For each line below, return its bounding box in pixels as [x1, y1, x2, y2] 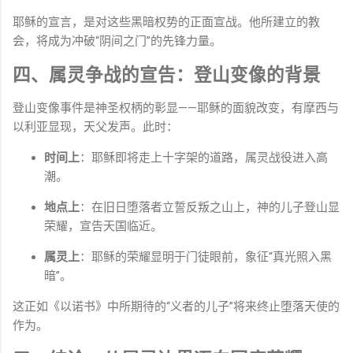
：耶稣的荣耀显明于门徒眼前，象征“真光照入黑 [80, 250, 332, 265]
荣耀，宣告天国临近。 [44, 219, 162, 234]
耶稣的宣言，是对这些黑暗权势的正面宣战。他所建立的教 [13, 15, 320, 30]
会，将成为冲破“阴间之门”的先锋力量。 [13, 34, 221, 49]
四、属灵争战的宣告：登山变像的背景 [13, 64, 321, 85]
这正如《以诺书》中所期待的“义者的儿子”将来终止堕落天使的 [13, 299, 340, 314]
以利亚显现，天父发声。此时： [13, 120, 178, 135]
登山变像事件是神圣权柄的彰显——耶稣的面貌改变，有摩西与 [13, 101, 339, 116]
